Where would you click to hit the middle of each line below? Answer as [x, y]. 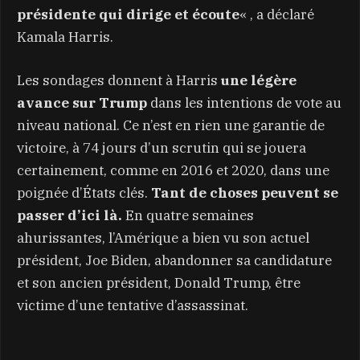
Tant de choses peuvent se [243, 192]
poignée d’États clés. [82, 192]
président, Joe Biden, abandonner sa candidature [174, 260]
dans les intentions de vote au [246, 102]
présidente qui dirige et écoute [128, 14]
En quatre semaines [190, 215]
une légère [259, 80]
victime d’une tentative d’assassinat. [133, 305]
